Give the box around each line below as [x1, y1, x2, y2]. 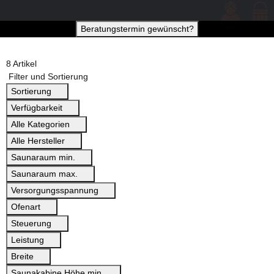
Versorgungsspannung [11, 185, 101, 196]
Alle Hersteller [11, 136, 65, 146]
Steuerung [11, 218, 54, 229]
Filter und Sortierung [6, 72, 88, 82]
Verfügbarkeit [11, 103, 62, 113]
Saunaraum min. [11, 152, 78, 163]
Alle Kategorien [11, 119, 70, 130]
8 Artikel [6, 59, 37, 69]
